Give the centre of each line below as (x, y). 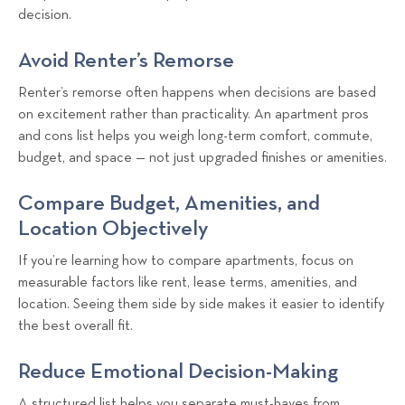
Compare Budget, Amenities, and (169, 203)
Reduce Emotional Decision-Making (178, 371)
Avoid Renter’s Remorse (126, 60)
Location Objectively (113, 228)
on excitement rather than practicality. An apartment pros (193, 114)
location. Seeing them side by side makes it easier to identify (201, 304)
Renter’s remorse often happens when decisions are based (197, 93)
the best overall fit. (75, 326)
